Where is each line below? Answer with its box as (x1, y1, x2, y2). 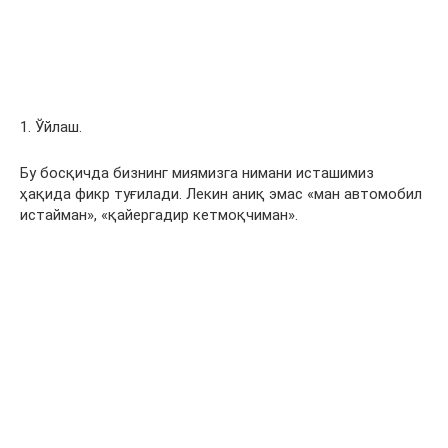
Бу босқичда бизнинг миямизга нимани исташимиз (20, 164, 374, 182)
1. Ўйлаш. (20, 118, 82, 136)
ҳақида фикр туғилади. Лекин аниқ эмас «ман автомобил (20, 185, 422, 203)
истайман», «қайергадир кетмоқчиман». (20, 206, 298, 224)
